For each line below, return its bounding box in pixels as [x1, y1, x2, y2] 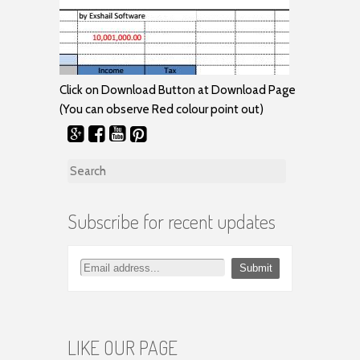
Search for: [67, 161, 124, 176]
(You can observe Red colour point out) [59, 101, 264, 117]
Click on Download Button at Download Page [59, 82, 296, 97]
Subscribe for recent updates [67, 208, 276, 234]
